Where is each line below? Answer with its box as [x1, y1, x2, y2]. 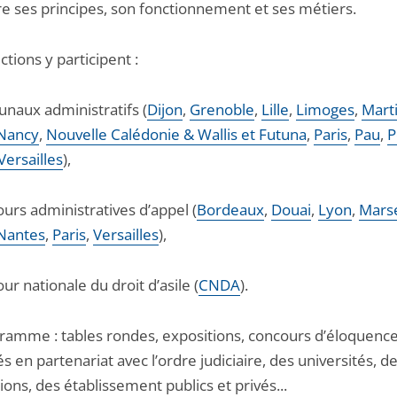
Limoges [296, 99, 354, 121]
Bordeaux [197, 199, 264, 221]
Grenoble [190, 99, 254, 121]
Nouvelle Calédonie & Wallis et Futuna [46, 124, 307, 145]
